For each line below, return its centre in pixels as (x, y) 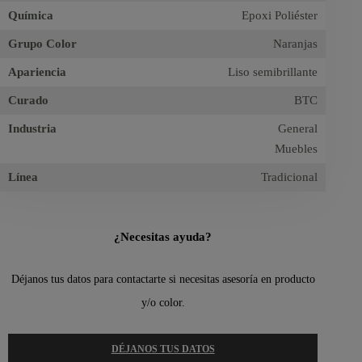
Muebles (297, 149)
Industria (32, 129)
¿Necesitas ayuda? (163, 237)
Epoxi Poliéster (280, 16)
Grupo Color (42, 44)
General (298, 129)
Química (31, 16)
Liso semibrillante (273, 72)
